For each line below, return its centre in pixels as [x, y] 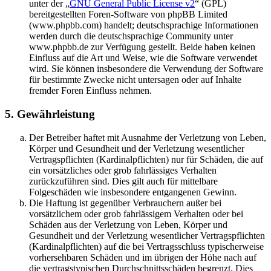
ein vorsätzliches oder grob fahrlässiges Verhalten [123, 170]
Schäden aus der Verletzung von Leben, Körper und [128, 224]
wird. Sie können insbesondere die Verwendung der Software [146, 69]
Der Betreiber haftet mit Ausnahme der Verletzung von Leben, [148, 137]
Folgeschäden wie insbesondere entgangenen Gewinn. [133, 192]
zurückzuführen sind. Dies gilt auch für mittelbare [123, 181]
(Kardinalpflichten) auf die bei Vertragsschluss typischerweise [146, 246]
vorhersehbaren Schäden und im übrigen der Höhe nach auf [143, 257]
